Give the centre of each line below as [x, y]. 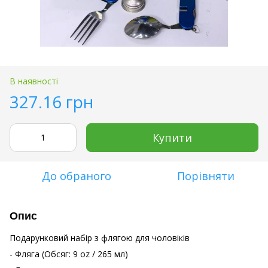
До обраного [77, 176]
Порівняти [206, 176]
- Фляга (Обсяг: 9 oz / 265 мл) [69, 254]
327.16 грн [51, 101]
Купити [172, 137]
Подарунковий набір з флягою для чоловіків [100, 237]
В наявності [34, 81]
